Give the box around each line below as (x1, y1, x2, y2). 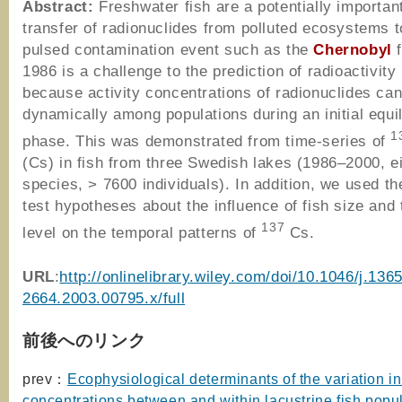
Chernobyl (313, 40, 392, 59)
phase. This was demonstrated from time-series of (22, 132, 391, 151)
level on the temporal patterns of (22, 223, 262, 241)
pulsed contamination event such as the (22, 40, 314, 59)
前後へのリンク (22, 329, 146, 350)
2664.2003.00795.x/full (22, 288, 186, 307)
